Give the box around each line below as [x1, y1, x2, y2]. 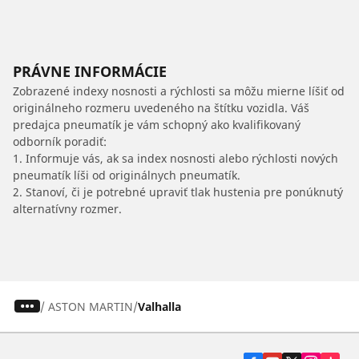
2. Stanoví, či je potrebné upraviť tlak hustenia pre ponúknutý [13, 184, 343, 200]
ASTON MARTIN [47, 298, 133, 314]
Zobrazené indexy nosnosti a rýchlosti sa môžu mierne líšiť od [13, 83, 345, 99]
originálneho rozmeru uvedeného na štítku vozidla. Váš [13, 99, 309, 115]
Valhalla [137, 298, 181, 314]
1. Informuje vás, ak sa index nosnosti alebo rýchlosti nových [13, 150, 338, 166]
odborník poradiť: [13, 133, 107, 149]
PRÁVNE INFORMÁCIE [13, 61, 167, 81]
